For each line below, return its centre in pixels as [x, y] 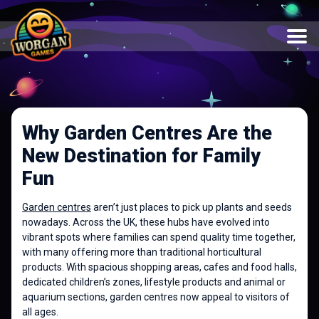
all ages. [40, 312]
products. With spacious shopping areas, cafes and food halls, [159, 267]
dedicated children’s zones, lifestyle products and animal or [154, 282]
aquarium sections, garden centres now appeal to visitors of [156, 297]
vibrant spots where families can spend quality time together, [159, 237]
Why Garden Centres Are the [147, 133]
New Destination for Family [141, 156]
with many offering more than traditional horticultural [142, 252]
